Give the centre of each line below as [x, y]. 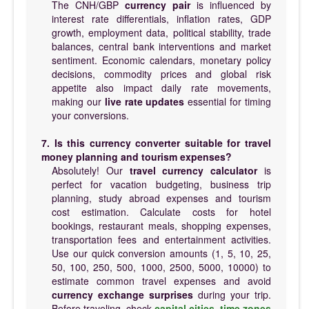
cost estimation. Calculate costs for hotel [161, 211]
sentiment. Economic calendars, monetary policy [161, 60]
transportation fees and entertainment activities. [161, 239]
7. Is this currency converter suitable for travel [156, 142]
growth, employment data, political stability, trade [161, 32]
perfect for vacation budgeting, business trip [161, 184]
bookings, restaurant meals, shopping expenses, [161, 225]
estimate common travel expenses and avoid [161, 280]
